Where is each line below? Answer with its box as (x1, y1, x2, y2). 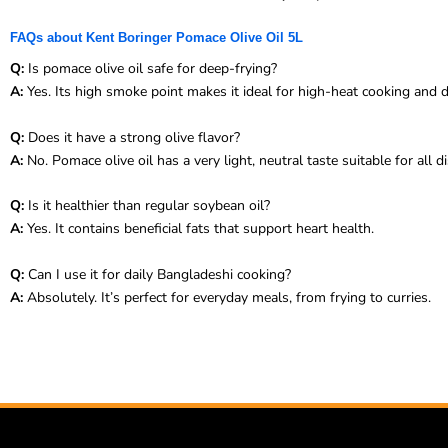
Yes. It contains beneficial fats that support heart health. (23, 219, 374, 239)
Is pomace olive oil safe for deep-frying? (24, 59, 277, 79)
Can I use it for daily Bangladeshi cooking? (24, 264, 291, 284)
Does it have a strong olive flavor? (24, 127, 240, 147)
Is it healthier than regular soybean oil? (24, 196, 270, 216)
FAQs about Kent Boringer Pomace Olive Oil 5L (10, 30, 303, 46)
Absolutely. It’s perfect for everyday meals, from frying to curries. (23, 287, 431, 307)
